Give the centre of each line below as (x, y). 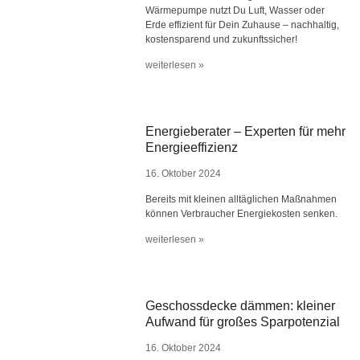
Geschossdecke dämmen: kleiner (241, 306)
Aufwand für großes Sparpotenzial (243, 322)
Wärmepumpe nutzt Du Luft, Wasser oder (235, 10)
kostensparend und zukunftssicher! (222, 39)
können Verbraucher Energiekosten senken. (242, 214)
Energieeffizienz (192, 147)
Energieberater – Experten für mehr (246, 131)
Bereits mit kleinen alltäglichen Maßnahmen (241, 199)
